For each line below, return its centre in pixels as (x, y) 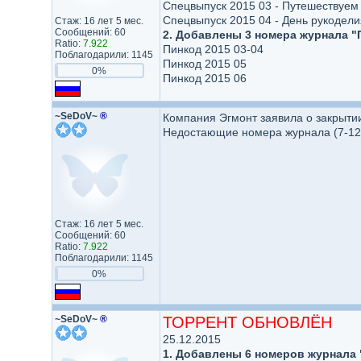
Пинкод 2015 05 (204, 64)
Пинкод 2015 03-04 (213, 49)
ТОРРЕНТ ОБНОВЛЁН (247, 322)
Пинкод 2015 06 (204, 78)
